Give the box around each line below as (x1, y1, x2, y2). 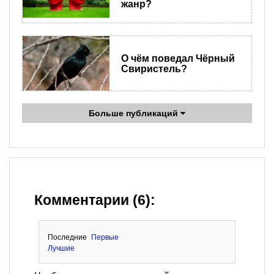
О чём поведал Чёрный (120, 53, 235, 64)
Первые (91, 233, 119, 242)
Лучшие (47, 244, 75, 253)
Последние (47, 233, 87, 242)
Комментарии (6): (34, 193, 155, 209)
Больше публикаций (89, 108, 180, 119)
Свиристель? (120, 63, 187, 74)
